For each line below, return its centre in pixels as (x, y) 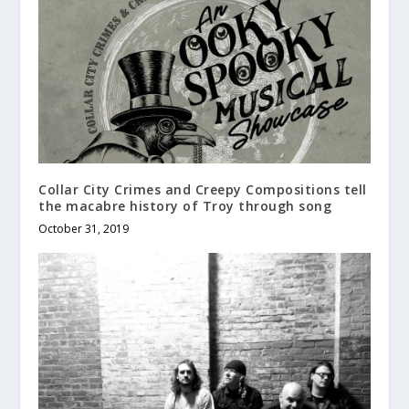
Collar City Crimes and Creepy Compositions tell (203, 189)
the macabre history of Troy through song (185, 205)
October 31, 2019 (84, 228)
